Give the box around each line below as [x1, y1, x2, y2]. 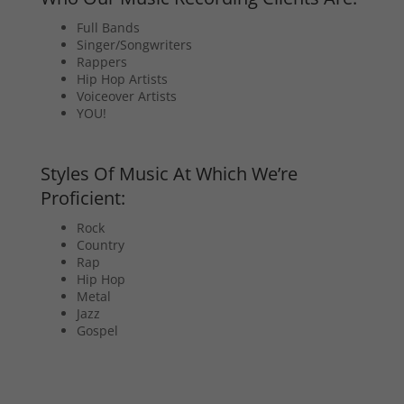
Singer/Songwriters [76, 36, 192, 54]
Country [76, 236, 124, 254]
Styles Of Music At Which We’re [40, 161, 298, 187]
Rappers [76, 53, 127, 71]
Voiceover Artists [76, 87, 177, 106]
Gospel [76, 322, 118, 340]
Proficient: [40, 186, 125, 211]
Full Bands [76, 19, 140, 37]
